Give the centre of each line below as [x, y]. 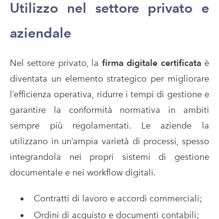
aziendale [41, 33]
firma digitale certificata [152, 63]
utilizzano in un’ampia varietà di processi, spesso [109, 141]
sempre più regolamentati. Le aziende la [109, 125]
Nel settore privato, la [56, 63]
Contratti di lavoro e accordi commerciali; [118, 198]
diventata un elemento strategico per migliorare [109, 78]
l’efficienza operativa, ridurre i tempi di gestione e [109, 94]
